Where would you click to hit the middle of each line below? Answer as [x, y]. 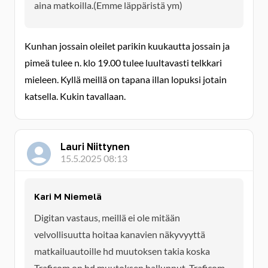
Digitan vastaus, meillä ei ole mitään [107, 217]
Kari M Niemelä [68, 196]
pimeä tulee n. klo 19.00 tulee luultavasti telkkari [123, 63]
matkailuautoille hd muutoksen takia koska [122, 251]
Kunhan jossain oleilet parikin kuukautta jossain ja [127, 46]
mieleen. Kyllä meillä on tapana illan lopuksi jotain [126, 79]
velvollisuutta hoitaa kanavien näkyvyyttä [120, 234]
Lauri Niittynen [95, 147]
